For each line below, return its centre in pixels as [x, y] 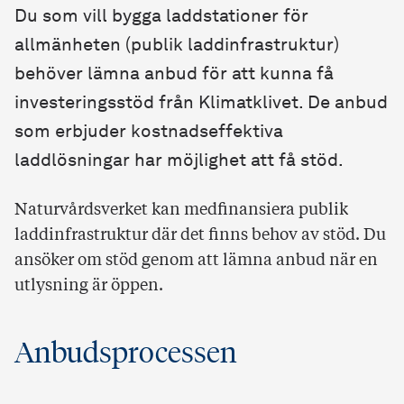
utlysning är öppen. [89, 285]
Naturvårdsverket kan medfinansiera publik [181, 210]
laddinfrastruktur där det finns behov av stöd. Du [200, 235]
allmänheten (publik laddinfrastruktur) [177, 46]
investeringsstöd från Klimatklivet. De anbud [201, 103]
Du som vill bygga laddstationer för [161, 17]
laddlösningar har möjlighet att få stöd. [179, 161]
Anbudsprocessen [126, 352]
